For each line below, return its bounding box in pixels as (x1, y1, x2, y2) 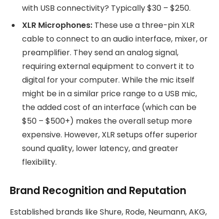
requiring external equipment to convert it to (22, 61, 194, 72)
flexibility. (22, 156, 57, 168)
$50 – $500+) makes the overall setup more (22, 115, 192, 127)
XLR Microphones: (22, 20, 92, 31)
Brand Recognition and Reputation (10, 183, 186, 197)
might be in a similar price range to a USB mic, (22, 88, 197, 100)
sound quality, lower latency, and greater (22, 143, 178, 154)
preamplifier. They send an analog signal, (22, 47, 178, 59)
